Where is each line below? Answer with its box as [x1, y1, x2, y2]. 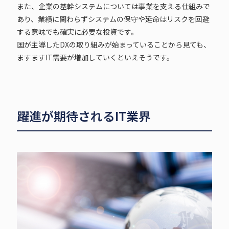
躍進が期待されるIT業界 [16, 106, 151, 125]
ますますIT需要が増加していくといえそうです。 [16, 52, 174, 62]
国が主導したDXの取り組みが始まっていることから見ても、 [16, 39, 211, 50]
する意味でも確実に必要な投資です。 [16, 26, 138, 37]
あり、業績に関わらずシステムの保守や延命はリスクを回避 [16, 13, 210, 24]
